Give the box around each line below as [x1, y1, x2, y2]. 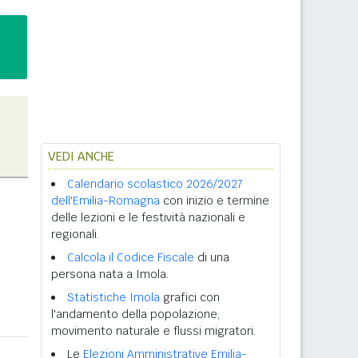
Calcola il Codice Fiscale [67, 250, 194, 265]
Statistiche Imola [67, 290, 160, 304]
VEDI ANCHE [48, 149, 114, 164]
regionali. [51, 227, 99, 241]
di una [194, 250, 229, 265]
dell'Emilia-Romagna [51, 193, 160, 208]
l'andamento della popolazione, [51, 307, 220, 321]
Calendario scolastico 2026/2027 [67, 177, 243, 191]
